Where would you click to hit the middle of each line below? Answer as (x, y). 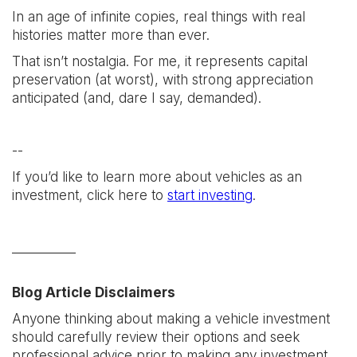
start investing (210, 195)
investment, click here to (90, 195)
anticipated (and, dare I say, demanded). (137, 98)
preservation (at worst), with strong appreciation (163, 80)
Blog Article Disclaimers (94, 292)
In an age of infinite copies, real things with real (159, 17)
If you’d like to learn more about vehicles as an (157, 177)
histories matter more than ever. (111, 35)
